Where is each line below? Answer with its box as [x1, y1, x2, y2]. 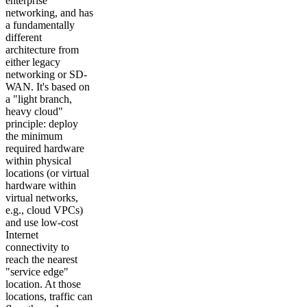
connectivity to [5, 241, 69, 254]
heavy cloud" [5, 106, 63, 118]
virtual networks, [5, 192, 78, 204]
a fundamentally [5, 19, 75, 32]
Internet [5, 229, 38, 241]
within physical [5, 155, 71, 167]
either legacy [5, 56, 60, 69]
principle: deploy [5, 118, 78, 130]
